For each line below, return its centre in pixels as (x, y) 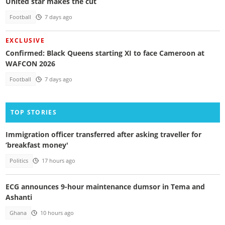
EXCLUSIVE (25, 40)
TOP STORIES (33, 113)
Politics (19, 161)
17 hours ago (58, 161)
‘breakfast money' (37, 145)
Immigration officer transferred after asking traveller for (103, 135)
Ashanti (19, 197)
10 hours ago (57, 213)
